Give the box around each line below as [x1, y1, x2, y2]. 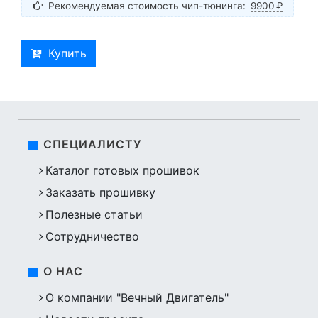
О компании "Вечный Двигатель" [45, 290, 229, 305]
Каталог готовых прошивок [45, 163, 200, 178]
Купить [48, 45, 87, 60]
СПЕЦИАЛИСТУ [43, 137, 142, 152]
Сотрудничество [45, 229, 140, 244]
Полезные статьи [45, 207, 143, 222]
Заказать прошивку [45, 185, 156, 200]
